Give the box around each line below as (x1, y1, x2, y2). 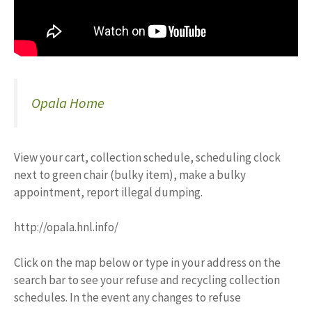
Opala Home (31, 94, 104, 112)
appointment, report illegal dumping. (14, 184, 203, 200)
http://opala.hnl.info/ (14, 219, 118, 235)
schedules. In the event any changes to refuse (14, 289, 241, 305)
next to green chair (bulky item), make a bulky (14, 166, 246, 182)
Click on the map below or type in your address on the (14, 254, 281, 270)
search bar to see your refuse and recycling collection (14, 272, 280, 288)
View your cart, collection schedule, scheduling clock (14, 149, 281, 165)
